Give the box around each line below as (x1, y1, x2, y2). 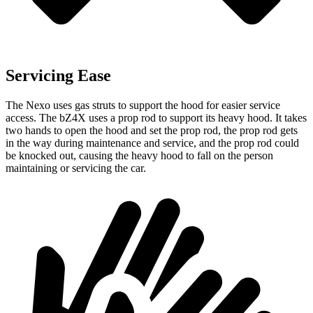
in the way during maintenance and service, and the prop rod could (6, 136, 299, 149)
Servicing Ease (6, 66, 111, 85)
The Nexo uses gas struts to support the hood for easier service (6, 99, 280, 111)
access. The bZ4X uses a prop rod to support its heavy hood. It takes (6, 111, 307, 124)
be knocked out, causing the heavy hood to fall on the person (6, 149, 273, 161)
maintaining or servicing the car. (6, 161, 146, 174)
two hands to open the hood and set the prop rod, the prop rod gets (6, 124, 298, 136)
